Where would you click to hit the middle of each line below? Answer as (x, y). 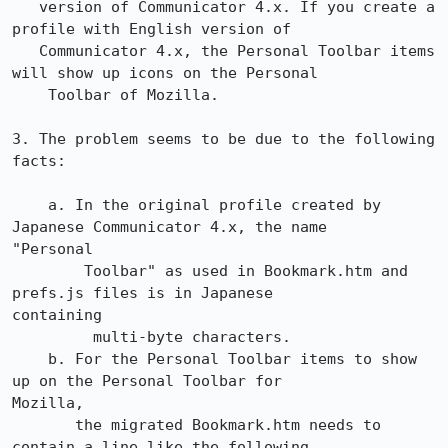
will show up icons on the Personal (165, 73)
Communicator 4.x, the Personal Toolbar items (25, 51)
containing (57, 315)
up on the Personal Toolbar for (147, 381)
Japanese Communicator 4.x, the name (169, 227)
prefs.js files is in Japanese (142, 293)
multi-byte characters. (52, 337)
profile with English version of (151, 29)
